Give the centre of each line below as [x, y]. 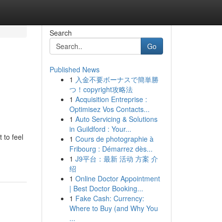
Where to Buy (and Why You [113, 208]
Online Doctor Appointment [117, 178]
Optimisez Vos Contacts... [109, 109]
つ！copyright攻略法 [101, 89]
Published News [74, 69]
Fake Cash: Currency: [110, 198]
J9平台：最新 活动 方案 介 [116, 159]
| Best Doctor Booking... [106, 188]
